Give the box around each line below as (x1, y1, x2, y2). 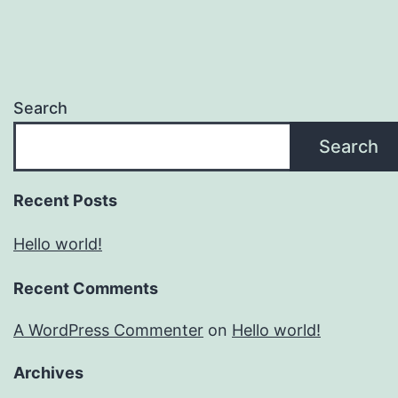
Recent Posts (13, 191, 117, 211)
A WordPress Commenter (13, 321, 203, 340)
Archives (13, 363, 84, 383)
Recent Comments (13, 279, 158, 298)
